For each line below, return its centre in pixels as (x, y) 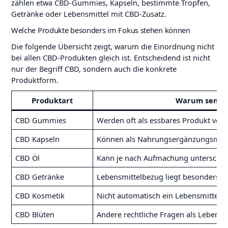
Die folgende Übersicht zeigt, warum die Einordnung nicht (112, 46)
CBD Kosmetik (40, 195)
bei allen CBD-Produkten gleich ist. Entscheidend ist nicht (110, 57)
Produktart (52, 100)
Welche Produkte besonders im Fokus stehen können (101, 30)
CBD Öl (28, 158)
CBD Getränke (40, 176)
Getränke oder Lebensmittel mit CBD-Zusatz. (89, 13)
